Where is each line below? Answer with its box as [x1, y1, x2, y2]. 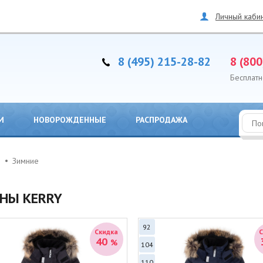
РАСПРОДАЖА [136, 114, 187, 125]
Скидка [95, 227, 118, 236]
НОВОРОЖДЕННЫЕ [33, 114, 106, 125]
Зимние [12, 156, 39, 166]
